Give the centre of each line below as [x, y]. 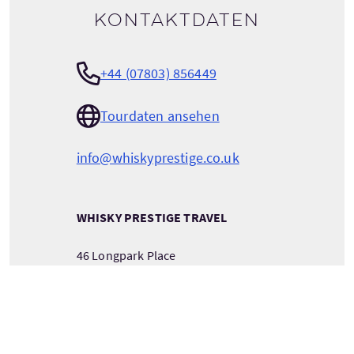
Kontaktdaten [177, 20]
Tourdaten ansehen [160, 116]
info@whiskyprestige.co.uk [158, 157]
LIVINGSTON [110, 274]
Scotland [101, 312]
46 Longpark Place [126, 255]
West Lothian [112, 293]
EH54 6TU [102, 331]
